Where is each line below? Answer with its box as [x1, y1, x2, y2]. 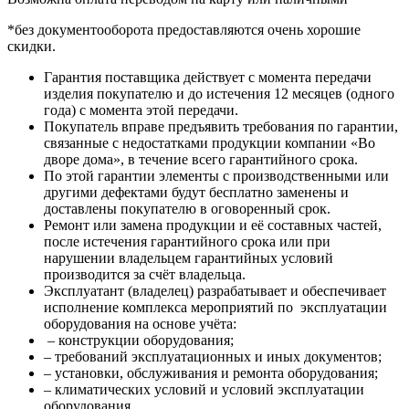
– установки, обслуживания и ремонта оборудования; [44, 365, 378, 382]
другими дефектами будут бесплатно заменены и [44, 184, 349, 201]
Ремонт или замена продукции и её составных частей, [44, 217, 382, 234]
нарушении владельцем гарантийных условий [44, 250, 333, 267]
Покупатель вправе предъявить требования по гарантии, [44, 119, 398, 135]
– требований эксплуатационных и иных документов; [44, 349, 382, 365]
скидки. [7, 38, 56, 55]
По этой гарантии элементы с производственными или [44, 168, 389, 184]
